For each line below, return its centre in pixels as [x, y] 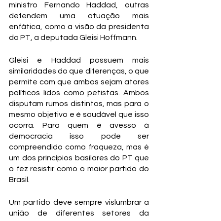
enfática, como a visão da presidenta [79, 27]
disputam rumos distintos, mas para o [79, 104]
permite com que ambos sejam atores [79, 82]
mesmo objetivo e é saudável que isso [79, 114]
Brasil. [19, 180]
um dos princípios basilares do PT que [79, 158]
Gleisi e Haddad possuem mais [79, 60]
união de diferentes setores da [79, 213]
